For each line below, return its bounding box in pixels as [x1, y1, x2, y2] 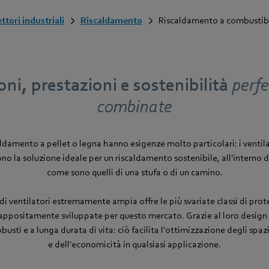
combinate [97, 97, 172, 116]
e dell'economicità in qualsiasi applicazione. [48, 239, 221, 250]
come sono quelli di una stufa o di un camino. [46, 167, 223, 178]
